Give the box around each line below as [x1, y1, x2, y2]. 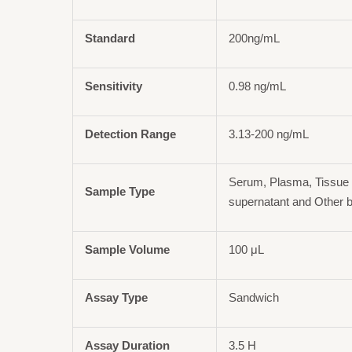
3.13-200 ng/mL [229, 126, 310, 141]
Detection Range [85, 126, 177, 141]
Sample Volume [85, 242, 170, 256]
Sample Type [85, 184, 156, 198]
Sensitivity [85, 79, 143, 93]
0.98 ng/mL [229, 79, 287, 93]
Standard [85, 31, 136, 45]
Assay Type [85, 290, 148, 304]
